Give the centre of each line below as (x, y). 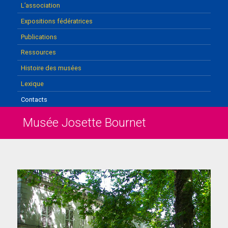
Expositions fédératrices (56, 21)
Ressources (38, 52)
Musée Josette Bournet (84, 122)
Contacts (34, 99)
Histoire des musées (51, 68)
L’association (40, 6)
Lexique (32, 83)
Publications (39, 37)
